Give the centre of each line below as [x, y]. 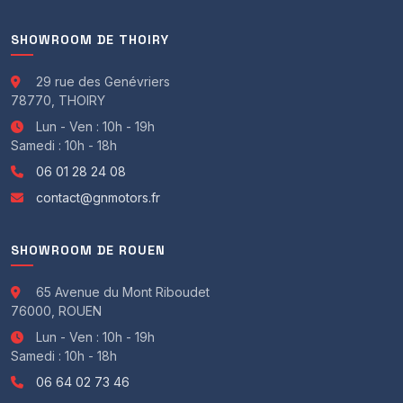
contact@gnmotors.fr [98, 197]
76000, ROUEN [56, 310]
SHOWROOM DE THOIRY [90, 39]
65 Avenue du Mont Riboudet [121, 291]
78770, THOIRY [58, 100]
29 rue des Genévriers [101, 81]
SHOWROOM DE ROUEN [88, 250]
